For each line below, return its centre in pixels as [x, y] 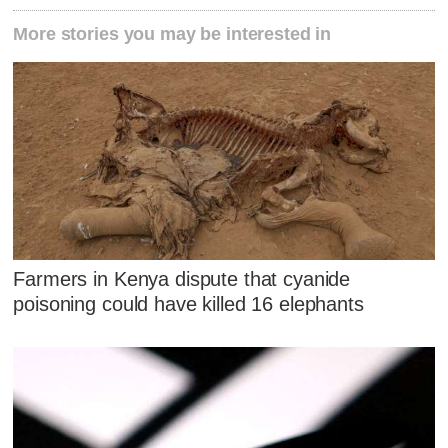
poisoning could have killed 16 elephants [188, 304]
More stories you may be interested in [172, 33]
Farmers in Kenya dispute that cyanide [182, 279]
